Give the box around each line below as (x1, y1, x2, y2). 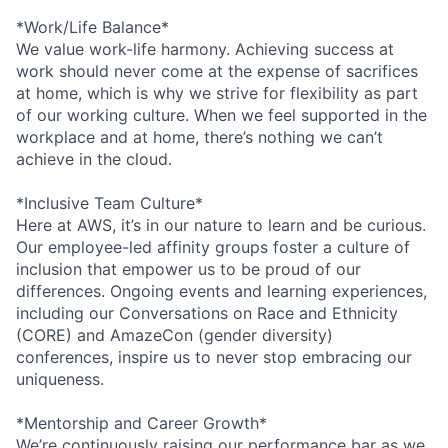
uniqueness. (16, 368, 104, 389)
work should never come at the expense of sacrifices (16, 60, 418, 81)
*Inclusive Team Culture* (16, 192, 203, 213)
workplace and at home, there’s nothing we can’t (16, 126, 383, 147)
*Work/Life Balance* (16, 16, 169, 37)
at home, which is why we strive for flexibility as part (16, 82, 418, 103)
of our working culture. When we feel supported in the (16, 104, 427, 125)
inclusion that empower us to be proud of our (16, 258, 361, 279)
